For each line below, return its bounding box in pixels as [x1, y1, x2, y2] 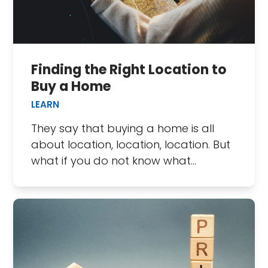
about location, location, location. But [31, 137, 231, 153]
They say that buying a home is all [31, 121, 215, 136]
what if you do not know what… [31, 153, 197, 169]
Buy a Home [31, 77, 111, 96]
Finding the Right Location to [31, 60, 227, 80]
